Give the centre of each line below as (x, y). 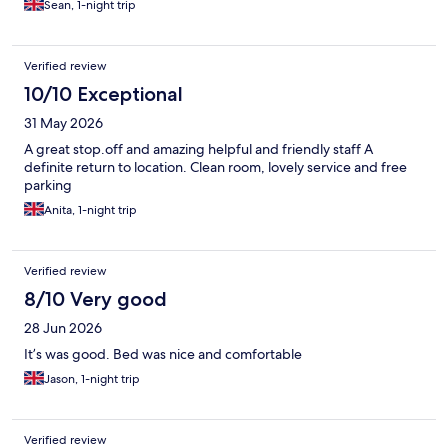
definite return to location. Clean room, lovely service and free (215, 167)
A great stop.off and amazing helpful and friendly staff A (198, 149)
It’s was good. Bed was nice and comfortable (163, 354)
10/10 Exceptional (103, 94)
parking (48, 185)
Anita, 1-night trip (90, 210)
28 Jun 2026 (63, 328)
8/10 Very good (95, 299)
